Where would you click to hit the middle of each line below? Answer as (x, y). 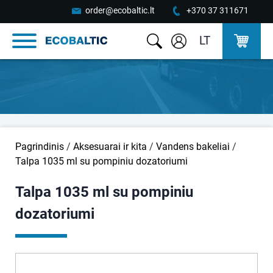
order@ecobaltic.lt (120, 10)
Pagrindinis (40, 147)
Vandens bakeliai (193, 147)
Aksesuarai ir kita (110, 147)
